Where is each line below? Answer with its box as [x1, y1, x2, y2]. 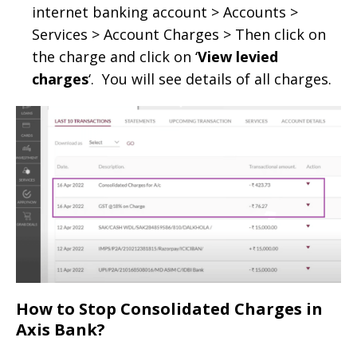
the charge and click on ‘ [32, 46, 198, 66]
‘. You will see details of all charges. [88, 69, 331, 88]
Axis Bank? [16, 319, 105, 341]
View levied [198, 46, 278, 66]
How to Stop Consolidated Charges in [16, 298, 323, 320]
